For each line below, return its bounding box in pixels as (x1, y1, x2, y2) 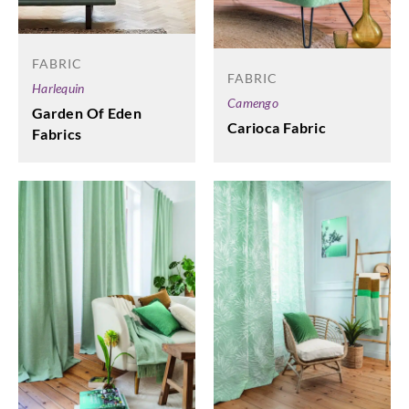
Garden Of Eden (32, 104, 142, 122)
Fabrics (32, 125, 82, 143)
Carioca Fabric (227, 119, 327, 137)
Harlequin (32, 80, 85, 97)
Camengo (227, 95, 278, 111)
